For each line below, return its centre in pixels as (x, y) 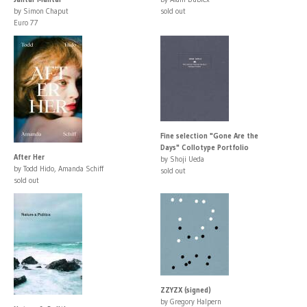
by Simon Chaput (41, 11)
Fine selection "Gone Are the (209, 135)
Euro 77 (26, 22)
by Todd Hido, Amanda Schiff (59, 168)
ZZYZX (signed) (186, 290)
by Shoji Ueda (182, 159)
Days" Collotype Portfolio (205, 147)
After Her (29, 157)
